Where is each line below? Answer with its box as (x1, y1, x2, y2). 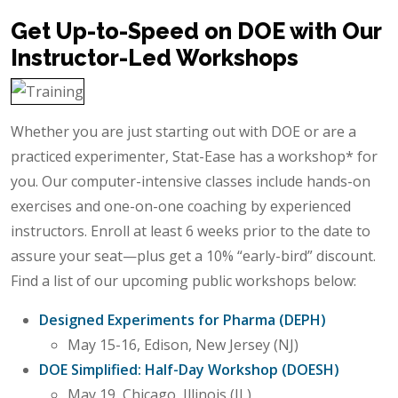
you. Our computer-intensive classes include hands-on (11, 171, 370, 192)
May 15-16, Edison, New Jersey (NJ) (68, 335, 298, 355)
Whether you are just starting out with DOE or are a (11, 122, 356, 142)
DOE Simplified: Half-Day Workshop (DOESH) (39, 360, 339, 380)
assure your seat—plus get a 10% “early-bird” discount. (11, 246, 376, 267)
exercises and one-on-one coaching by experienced (11, 196, 351, 217)
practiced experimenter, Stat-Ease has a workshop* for (11, 147, 378, 167)
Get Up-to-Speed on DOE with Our (11, 17, 381, 44)
